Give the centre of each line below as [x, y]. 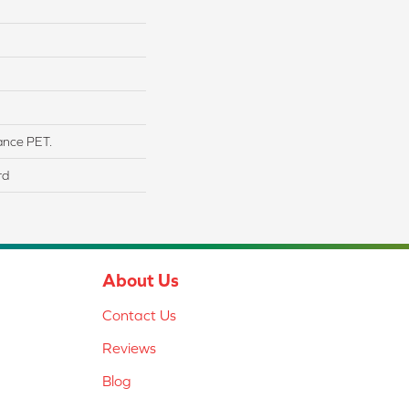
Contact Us [139, 315]
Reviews [129, 348]
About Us [141, 280]
